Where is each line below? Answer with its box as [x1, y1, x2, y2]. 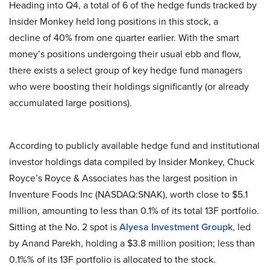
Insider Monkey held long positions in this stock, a [9, 14, 218, 28]
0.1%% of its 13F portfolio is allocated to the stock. [9, 253, 216, 266]
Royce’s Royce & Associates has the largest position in [9, 171, 237, 185]
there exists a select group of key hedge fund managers [9, 63, 242, 77]
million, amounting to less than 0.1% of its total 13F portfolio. [9, 204, 259, 218]
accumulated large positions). [9, 96, 132, 110]
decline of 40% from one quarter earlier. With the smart [9, 31, 239, 45]
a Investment [143, 220, 201, 234]
